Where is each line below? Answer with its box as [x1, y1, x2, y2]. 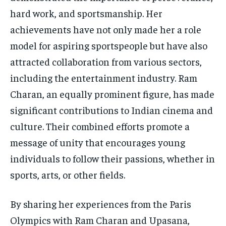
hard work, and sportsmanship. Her [10, 6, 162, 19]
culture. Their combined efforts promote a [10, 119, 190, 132]
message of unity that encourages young [10, 135, 185, 148]
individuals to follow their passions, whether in [10, 151, 215, 164]
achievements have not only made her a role [10, 22, 201, 35]
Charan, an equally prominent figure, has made [10, 87, 214, 100]
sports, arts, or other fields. [10, 167, 125, 181]
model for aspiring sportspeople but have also [10, 38, 207, 51]
